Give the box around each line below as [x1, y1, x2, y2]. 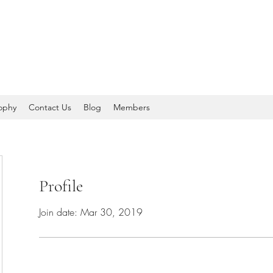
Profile [39, 175, 83, 196]
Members [113, 102, 150, 113]
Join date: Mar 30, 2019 [39, 205, 143, 219]
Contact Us [29, 102, 71, 113]
